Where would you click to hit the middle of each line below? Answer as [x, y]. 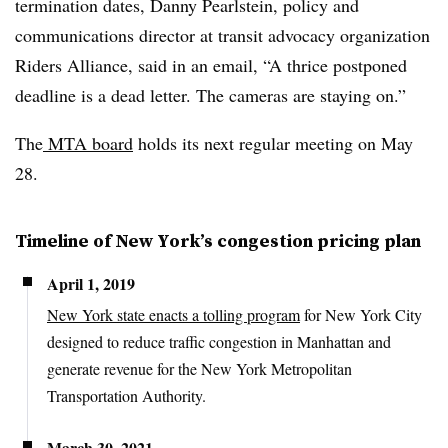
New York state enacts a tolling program [173, 314]
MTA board [88, 142]
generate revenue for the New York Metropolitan [199, 368]
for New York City [361, 314]
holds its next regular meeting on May [273, 142]
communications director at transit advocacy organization [222, 34]
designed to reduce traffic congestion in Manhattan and [219, 341]
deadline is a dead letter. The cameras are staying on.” [210, 94]
